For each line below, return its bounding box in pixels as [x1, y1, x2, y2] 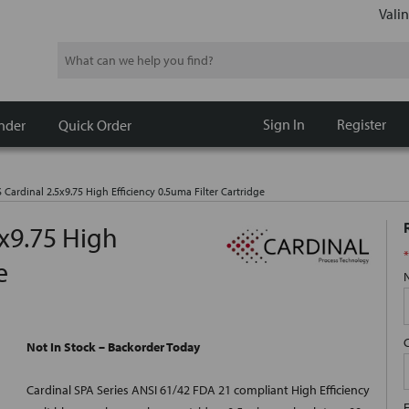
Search [57, 44, 94, 61]
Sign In [262, 115, 305, 133]
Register [336, 115, 386, 133]
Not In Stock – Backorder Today [26, 339, 200, 356]
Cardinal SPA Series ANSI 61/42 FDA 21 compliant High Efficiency [26, 382, 370, 399]
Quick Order [58, 115, 131, 134]
